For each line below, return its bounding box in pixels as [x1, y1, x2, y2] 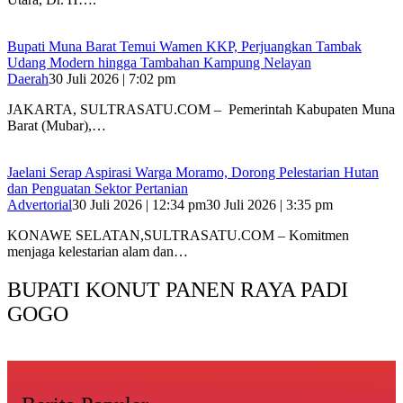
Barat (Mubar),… [7, 118, 106, 134]
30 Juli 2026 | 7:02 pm [49, 71, 175, 87]
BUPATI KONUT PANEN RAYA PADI [7, 278, 348, 302]
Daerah [7, 71, 49, 87]
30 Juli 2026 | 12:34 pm [72, 197, 206, 213]
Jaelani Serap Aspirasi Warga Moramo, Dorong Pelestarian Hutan [7, 165, 379, 181]
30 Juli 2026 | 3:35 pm [206, 197, 333, 213]
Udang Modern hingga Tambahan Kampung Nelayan [7, 55, 311, 71]
